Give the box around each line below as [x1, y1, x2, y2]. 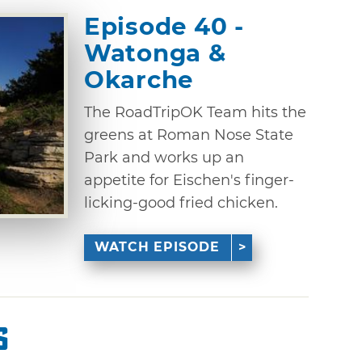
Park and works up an [84, 148, 244, 166]
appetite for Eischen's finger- [84, 170, 294, 189]
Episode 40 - [84, 11, 244, 40]
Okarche [84, 65, 194, 94]
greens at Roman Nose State [84, 125, 293, 144]
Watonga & [84, 38, 226, 67]
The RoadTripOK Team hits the [84, 103, 306, 121]
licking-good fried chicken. [84, 193, 278, 212]
